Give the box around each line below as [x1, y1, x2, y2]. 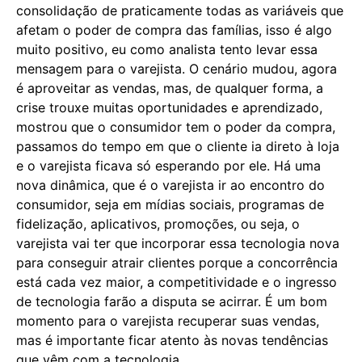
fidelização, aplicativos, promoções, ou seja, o [16, 215, 300, 232]
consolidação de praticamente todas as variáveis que [16, 2, 343, 19]
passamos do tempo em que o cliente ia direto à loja [16, 137, 339, 154]
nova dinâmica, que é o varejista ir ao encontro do [16, 176, 325, 193]
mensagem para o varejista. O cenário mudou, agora [16, 60, 337, 77]
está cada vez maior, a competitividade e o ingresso [16, 273, 337, 290]
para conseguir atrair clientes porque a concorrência [16, 254, 338, 271]
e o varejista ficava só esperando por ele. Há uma [16, 157, 321, 174]
